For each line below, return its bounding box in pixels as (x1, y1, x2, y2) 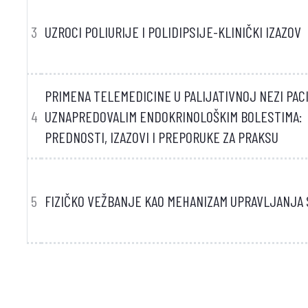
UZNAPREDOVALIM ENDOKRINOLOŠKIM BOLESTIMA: (44, 107, 302, 125)
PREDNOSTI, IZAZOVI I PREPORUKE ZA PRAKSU (44, 128, 278, 146)
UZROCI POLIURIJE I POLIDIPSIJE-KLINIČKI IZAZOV (44, 23, 301, 41)
